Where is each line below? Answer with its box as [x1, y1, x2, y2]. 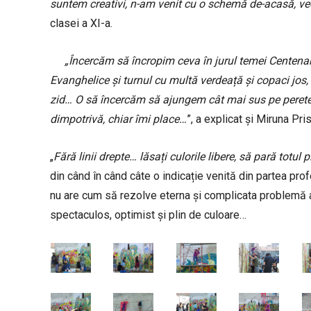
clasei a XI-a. [50, 16, 112, 30]
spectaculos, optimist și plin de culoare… [50, 208, 246, 221]
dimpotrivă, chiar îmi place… [50, 112, 187, 126]
